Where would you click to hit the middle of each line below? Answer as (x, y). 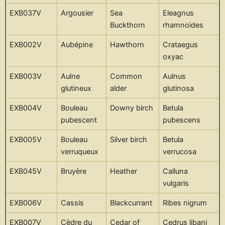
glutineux (76, 89)
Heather (124, 172)
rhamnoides (183, 25)
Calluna (176, 172)
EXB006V (26, 203)
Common (126, 77)
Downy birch (132, 108)
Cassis (73, 203)
